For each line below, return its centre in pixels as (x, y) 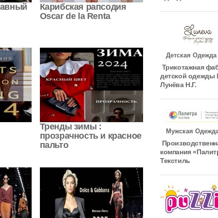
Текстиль (175, 160)
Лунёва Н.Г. (178, 84)
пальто (54, 145)
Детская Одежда (188, 55)
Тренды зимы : (71, 126)
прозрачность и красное (91, 136)
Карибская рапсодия (83, 7)
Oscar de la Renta (75, 16)
